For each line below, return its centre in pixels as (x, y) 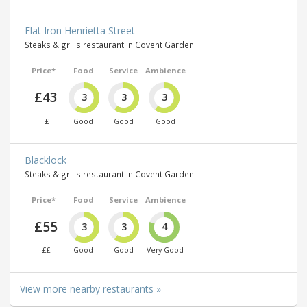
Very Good (165, 250)
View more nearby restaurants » (90, 289)
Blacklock (46, 160)
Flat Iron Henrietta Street (80, 31)
